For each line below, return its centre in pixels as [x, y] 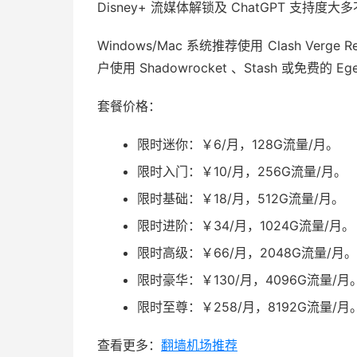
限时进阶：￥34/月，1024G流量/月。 [246, 226]
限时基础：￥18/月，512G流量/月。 [241, 198]
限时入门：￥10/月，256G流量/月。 [242, 171]
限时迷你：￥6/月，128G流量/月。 [238, 144]
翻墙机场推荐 [199, 345]
